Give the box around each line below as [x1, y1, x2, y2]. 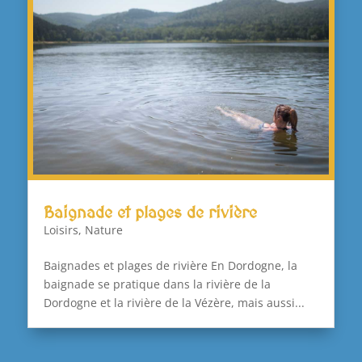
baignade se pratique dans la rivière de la [43, 276, 271, 293]
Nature [84, 222, 123, 238]
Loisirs [43, 222, 78, 238]
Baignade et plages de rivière [43, 202, 257, 223]
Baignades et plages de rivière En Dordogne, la [43, 258, 297, 274]
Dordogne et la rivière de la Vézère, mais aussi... [43, 295, 305, 311]
